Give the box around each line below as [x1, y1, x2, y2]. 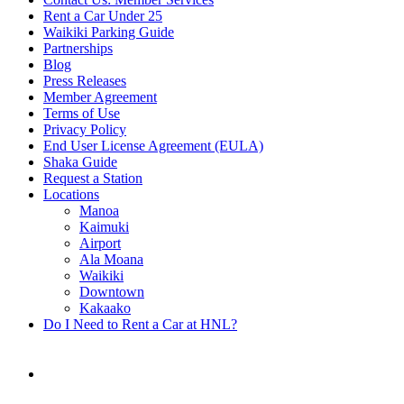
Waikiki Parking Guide [43, 24, 174, 41]
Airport [79, 235, 121, 252]
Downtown [79, 284, 144, 300]
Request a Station [43, 170, 142, 187]
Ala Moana [79, 252, 143, 268]
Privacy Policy [43, 122, 126, 138]
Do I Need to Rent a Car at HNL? [43, 317, 237, 333]
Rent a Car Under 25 [43, 8, 162, 24]
